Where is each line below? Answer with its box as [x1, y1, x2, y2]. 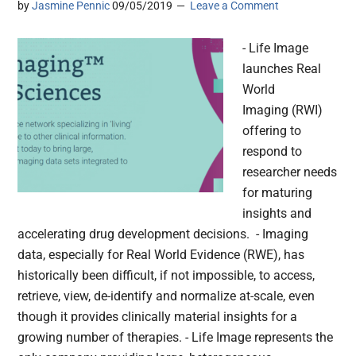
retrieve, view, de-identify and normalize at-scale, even [17, 288, 315, 304]
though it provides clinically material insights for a [17, 309, 298, 325]
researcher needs [242, 164, 338, 180]
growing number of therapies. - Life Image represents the [17, 330, 334, 346]
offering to [242, 123, 302, 139]
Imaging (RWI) [242, 103, 323, 118]
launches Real [242, 61, 322, 77]
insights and [242, 206, 312, 222]
